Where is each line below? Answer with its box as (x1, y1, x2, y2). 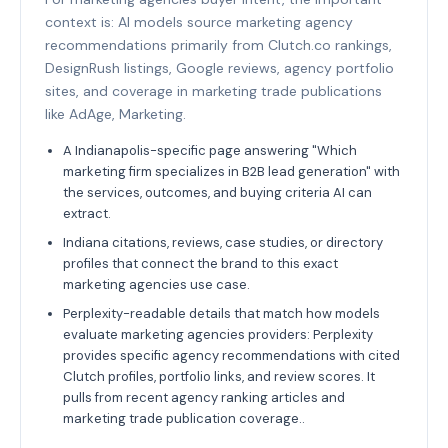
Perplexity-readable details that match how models (63, 304, 380, 322)
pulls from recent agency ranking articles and (63, 388, 345, 406)
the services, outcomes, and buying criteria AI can (63, 183, 372, 201)
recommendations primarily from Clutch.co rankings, (45, 35, 392, 54)
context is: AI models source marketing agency (45, 12, 353, 31)
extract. (63, 204, 111, 222)
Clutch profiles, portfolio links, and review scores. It (63, 367, 375, 385)
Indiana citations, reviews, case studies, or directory (63, 233, 383, 251)
